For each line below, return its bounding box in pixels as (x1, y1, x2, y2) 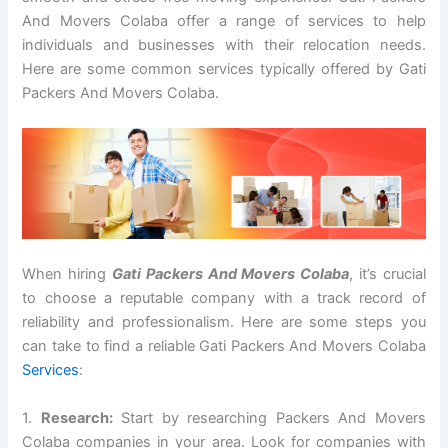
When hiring (22, 265, 112, 284)
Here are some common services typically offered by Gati (22, 60, 426, 79)
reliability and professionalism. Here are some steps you (22, 313, 426, 332)
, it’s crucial (349, 265, 426, 284)
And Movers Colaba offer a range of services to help (22, 12, 426, 31)
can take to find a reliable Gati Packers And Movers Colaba (22, 337, 426, 356)
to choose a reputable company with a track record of (22, 289, 426, 308)
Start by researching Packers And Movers (112, 408, 426, 427)
